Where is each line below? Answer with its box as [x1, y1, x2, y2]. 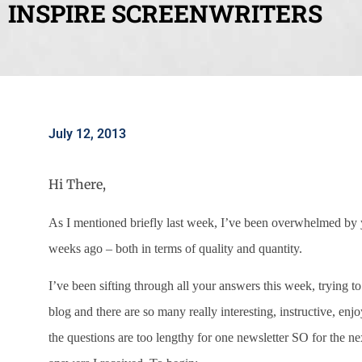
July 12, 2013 [48, 126, 126, 141]
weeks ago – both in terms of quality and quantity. [48, 241, 302, 255]
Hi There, [48, 176, 106, 193]
